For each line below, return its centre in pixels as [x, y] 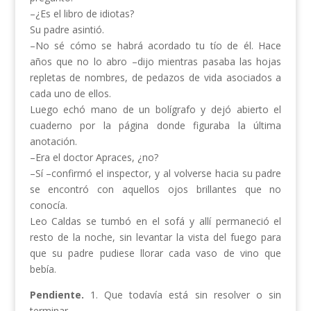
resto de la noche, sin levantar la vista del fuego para [155, 237]
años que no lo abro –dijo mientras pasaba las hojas [155, 62]
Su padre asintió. [67, 30]
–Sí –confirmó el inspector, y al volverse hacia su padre [155, 174]
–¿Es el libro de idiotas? [82, 14]
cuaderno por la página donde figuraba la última [155, 126]
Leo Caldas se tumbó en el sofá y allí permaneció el [155, 221]
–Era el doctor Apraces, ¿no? [94, 158]
